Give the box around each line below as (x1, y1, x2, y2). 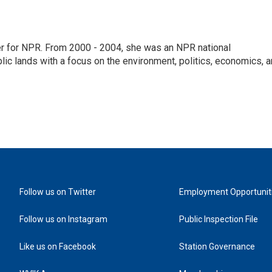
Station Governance (179, 242, 256, 251)
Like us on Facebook (19, 242, 96, 251)
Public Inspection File (179, 214, 259, 224)
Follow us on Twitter (19, 187, 96, 197)
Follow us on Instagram (19, 214, 107, 224)
